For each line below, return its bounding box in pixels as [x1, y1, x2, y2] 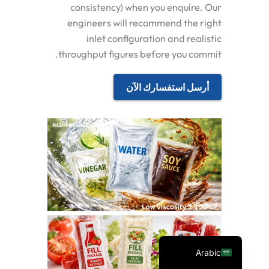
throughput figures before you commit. [58, 47, 222, 60]
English [193, 227, 222, 238]
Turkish [193, 168, 222, 178]
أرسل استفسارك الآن [126, 80, 209, 93]
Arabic [196, 247, 222, 258]
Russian [191, 187, 222, 198]
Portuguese [176, 207, 222, 218]
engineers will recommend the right [67, 16, 222, 29]
